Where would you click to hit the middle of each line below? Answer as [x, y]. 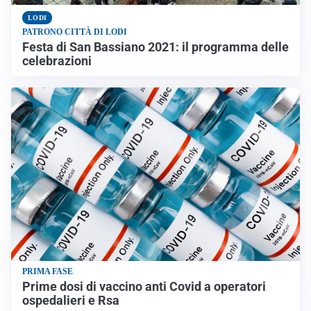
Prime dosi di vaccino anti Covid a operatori [144, 286]
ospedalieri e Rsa [71, 300]
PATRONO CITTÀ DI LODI [75, 32]
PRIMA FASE [48, 271]
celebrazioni [57, 61]
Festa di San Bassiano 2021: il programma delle [155, 48]
